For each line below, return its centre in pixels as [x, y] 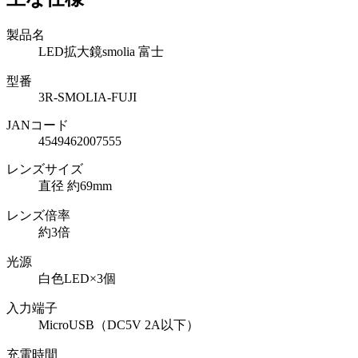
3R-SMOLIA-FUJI [88, 97]
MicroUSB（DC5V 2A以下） [119, 324]
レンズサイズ [45, 169]
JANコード [38, 125]
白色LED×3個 [77, 278]
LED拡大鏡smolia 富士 [101, 51]
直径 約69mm [75, 185]
